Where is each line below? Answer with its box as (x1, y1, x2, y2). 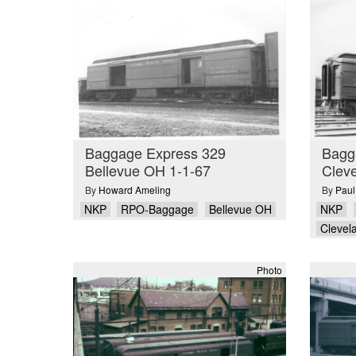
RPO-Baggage (121, 201, 194, 217)
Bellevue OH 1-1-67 (85, 159, 211, 180)
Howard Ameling (99, 183, 171, 196)
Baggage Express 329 (85, 141, 226, 163)
